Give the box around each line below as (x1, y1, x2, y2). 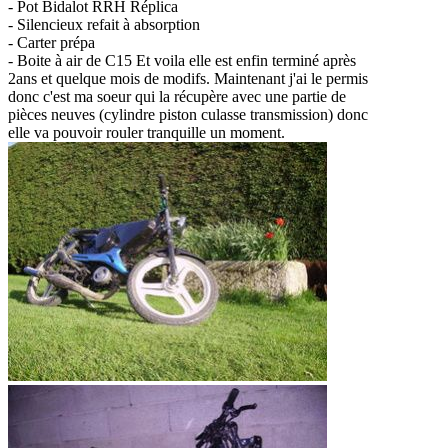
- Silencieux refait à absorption (8, 15, 200, 33)
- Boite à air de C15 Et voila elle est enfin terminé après (8, 51, 356, 69)
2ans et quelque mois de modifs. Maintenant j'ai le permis (8, 69, 368, 87)
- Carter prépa (8, 33, 95, 51)
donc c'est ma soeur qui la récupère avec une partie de (8, 87, 346, 105)
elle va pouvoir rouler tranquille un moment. (8, 123, 285, 141)
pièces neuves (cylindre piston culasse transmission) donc (8, 105, 368, 123)
